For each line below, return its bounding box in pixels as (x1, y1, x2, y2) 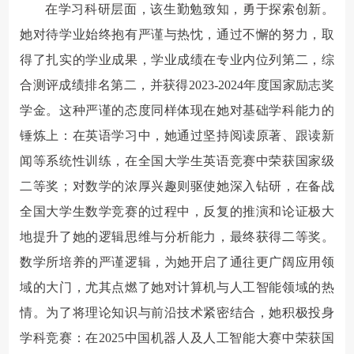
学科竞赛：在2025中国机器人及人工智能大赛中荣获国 (20, 330, 334, 345)
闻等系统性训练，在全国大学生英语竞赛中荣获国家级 (20, 153, 334, 168)
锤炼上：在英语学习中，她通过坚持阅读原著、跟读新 (20, 128, 334, 142)
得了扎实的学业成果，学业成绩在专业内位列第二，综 (20, 52, 334, 66)
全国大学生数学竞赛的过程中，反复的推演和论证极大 (20, 204, 334, 218)
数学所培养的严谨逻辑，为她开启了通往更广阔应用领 (20, 254, 334, 269)
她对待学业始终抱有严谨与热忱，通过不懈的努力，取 (20, 27, 334, 41)
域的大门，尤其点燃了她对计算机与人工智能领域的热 (20, 280, 334, 294)
